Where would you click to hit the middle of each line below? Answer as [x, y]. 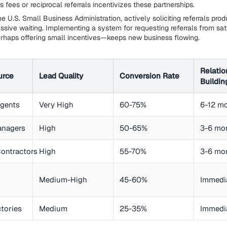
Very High [56, 105]
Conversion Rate [149, 76]
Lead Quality [61, 76]
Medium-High [63, 180]
